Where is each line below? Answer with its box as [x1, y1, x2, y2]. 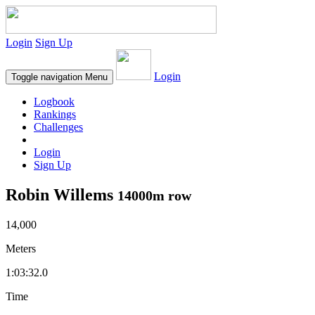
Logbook [34, 96, 75, 108]
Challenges [34, 121, 83, 133]
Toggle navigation [11, 72, 82, 82]
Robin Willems [6, 185, 117, 204]
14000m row [117, 187, 191, 203]
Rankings [34, 108, 76, 120]
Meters [6, 242, 36, 255]
